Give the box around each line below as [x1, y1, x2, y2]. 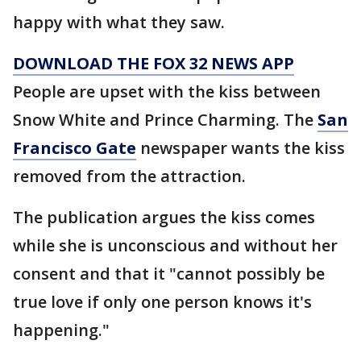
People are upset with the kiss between [13, 81, 321, 102]
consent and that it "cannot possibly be [13, 263, 325, 284]
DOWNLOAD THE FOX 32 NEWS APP [13, 52, 294, 74]
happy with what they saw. [13, 11, 225, 33]
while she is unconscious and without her [13, 234, 338, 256]
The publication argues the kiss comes [13, 206, 315, 228]
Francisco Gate [13, 137, 136, 159]
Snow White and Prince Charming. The [13, 109, 317, 131]
